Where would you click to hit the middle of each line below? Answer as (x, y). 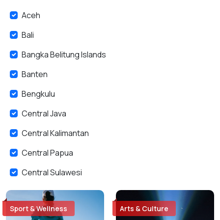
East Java (39, 192)
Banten (35, 74)
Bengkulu (38, 94)
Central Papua (47, 153)
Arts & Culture (144, 208)
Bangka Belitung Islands (64, 55)
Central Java (44, 113)
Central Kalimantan (55, 133)
